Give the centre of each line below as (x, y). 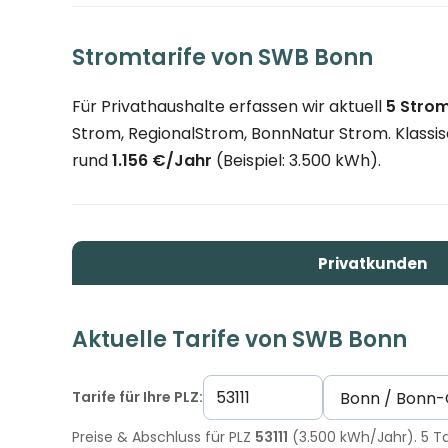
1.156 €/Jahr (162, 160)
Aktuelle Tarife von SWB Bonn (239, 339)
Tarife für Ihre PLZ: (137, 396)
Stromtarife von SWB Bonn (222, 57)
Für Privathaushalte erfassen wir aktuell (229, 106)
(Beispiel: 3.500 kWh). (296, 160)
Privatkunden (372, 263)
